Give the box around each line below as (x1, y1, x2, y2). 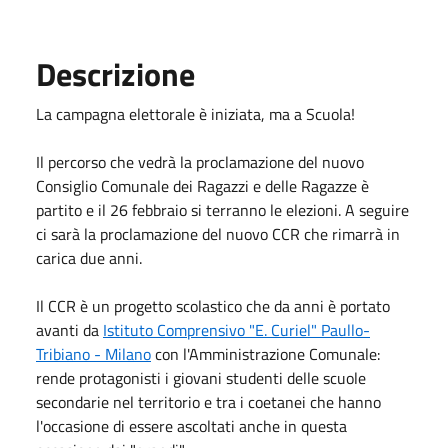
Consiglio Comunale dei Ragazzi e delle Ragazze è (36, 173, 369, 198)
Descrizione (36, 49, 195, 98)
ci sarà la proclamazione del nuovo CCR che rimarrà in (36, 221, 400, 246)
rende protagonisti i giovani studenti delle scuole (36, 365, 366, 390)
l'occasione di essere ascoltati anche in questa (36, 413, 347, 438)
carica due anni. (36, 245, 142, 270)
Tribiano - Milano (36, 341, 151, 366)
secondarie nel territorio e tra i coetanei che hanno (36, 389, 381, 414)
